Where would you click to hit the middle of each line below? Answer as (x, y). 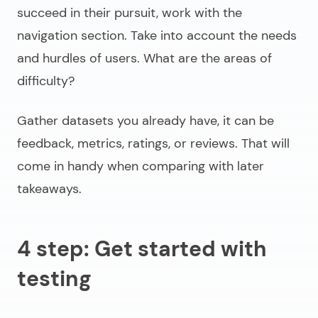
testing (54, 279)
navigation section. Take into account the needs (157, 36)
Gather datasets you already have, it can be (146, 121)
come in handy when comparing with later (141, 166)
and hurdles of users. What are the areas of (144, 59)
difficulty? (46, 81)
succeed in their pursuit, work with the (130, 13)
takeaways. (49, 189)
